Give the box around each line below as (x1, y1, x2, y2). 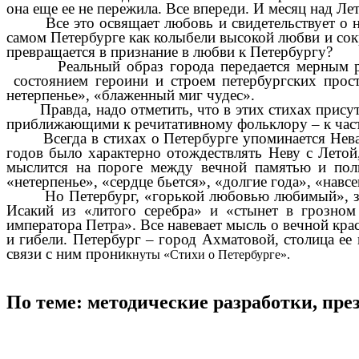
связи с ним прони (6, 244, 126, 262)
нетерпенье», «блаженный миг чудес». (6, 86, 255, 103)
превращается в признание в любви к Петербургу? (6, 42, 333, 60)
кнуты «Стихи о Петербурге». (126, 247, 290, 261)
